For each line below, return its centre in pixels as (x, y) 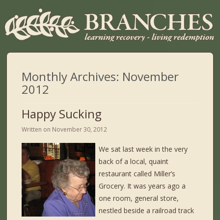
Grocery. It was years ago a (142, 186)
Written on (37, 130)
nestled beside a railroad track (147, 211)
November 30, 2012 (80, 130)
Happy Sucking (62, 114)
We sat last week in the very (143, 149)
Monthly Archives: (72, 77)
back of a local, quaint (134, 162)
